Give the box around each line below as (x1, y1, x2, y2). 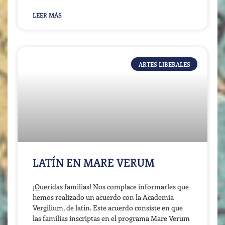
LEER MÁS (33, 11, 62, 20)
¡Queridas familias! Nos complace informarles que (33, 182, 189, 192)
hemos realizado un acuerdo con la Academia (33, 192, 174, 202)
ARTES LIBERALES (138, 60, 190, 68)
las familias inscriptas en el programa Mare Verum (33, 213, 190, 223)
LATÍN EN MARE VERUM (33, 155, 155, 170)
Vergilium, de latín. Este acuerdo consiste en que (33, 203, 183, 213)
